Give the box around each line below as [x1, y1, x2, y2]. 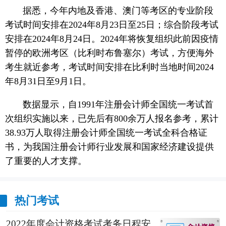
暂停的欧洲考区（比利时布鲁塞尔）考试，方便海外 [5, 48, 214, 59]
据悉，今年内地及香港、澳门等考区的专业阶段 [23, 6, 214, 16]
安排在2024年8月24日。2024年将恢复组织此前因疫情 [5, 34, 218, 44]
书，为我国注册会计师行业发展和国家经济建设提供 [5, 142, 214, 152]
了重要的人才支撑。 [5, 156, 87, 166]
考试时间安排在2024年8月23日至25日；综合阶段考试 [5, 20, 218, 30]
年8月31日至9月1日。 [5, 76, 91, 87]
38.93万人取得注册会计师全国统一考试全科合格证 [5, 128, 207, 138]
